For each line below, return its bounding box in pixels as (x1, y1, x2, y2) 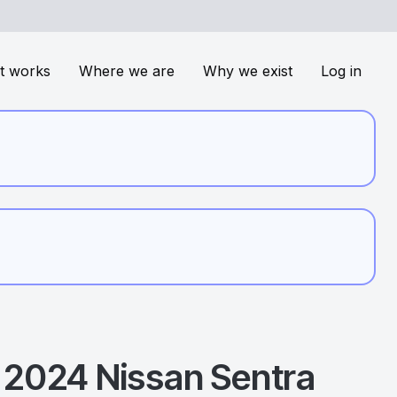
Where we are (79, 62, 175, 80)
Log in (321, 62, 362, 80)
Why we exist (203, 62, 292, 80)
